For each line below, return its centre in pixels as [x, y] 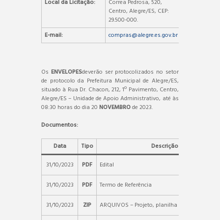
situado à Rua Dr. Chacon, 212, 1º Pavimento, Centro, [110, 90]
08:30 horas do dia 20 [70, 107]
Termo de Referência [126, 185]
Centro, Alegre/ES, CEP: [139, 11]
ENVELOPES [66, 72]
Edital [107, 165]
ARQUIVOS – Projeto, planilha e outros [150, 205]
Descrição [165, 146]
